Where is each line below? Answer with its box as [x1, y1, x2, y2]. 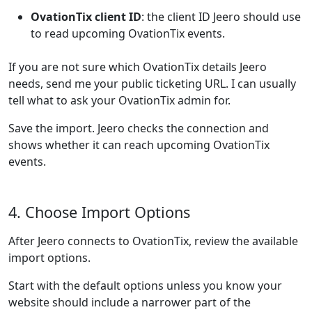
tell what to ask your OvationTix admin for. [8, 93, 231, 108]
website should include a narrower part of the [8, 295, 251, 310]
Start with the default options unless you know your [8, 278, 282, 293]
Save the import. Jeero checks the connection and [8, 120, 269, 136]
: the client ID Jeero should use [141, 9, 301, 24]
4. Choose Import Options [8, 202, 190, 222]
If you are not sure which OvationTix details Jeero [8, 59, 267, 75]
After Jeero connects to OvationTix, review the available [8, 233, 298, 249]
